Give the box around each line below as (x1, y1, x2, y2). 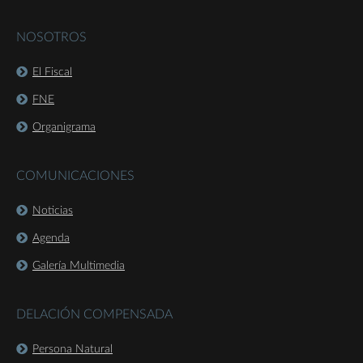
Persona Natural (32, 344, 113, 356)
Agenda (32, 233, 70, 245)
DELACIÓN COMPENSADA (16, 308, 173, 322)
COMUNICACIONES (16, 169, 135, 183)
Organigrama (32, 122, 96, 134)
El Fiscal (32, 66, 72, 79)
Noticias (32, 205, 73, 217)
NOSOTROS (16, 31, 87, 45)
